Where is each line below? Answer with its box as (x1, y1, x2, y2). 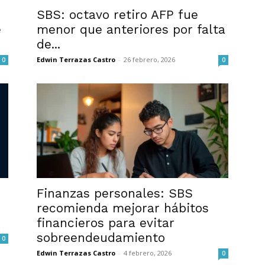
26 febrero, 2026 (124, 55, 175, 64)
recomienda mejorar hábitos (37, 201, 209, 215)
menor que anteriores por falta (37, 22, 225, 37)
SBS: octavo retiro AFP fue (37, 7, 198, 22)
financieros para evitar (37, 215, 174, 230)
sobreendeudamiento (37, 230, 165, 245)
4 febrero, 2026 (124, 248, 172, 257)
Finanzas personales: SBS (37, 186, 193, 201)
